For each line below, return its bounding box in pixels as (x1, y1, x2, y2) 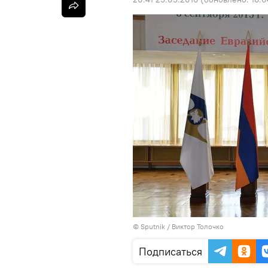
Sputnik (141, 222, 165, 231)
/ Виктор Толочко (165, 222, 224, 231)
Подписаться (139, 245, 202, 258)
